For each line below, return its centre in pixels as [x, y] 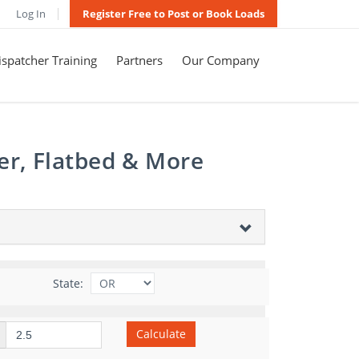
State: [68, 283]
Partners [139, 60]
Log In [31, 14]
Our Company [221, 60]
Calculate [161, 334]
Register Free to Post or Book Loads [173, 14]
